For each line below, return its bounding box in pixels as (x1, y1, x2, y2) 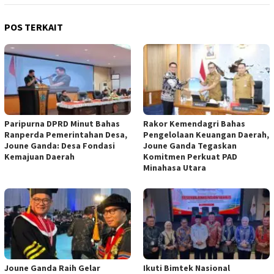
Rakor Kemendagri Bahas (143, 117, 245, 129)
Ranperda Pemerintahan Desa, (4, 128, 127, 140)
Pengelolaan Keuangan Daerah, (143, 128, 269, 140)
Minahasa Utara (143, 161, 206, 173)
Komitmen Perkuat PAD (143, 150, 237, 162)
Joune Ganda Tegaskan (143, 139, 237, 151)
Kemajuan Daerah (4, 150, 75, 162)
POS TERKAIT (4, 20, 63, 33)
